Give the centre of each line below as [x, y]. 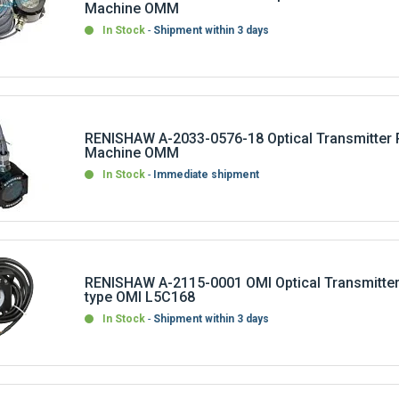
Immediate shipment [207, 160]
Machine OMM [132, 138]
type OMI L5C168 [140, 282]
